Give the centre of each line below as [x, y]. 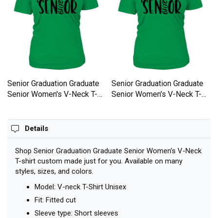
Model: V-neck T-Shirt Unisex [80, 187]
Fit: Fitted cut [55, 200]
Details [36, 129]
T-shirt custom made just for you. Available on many [99, 161]
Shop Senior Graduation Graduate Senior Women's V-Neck [108, 151]
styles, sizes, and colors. [54, 172]
